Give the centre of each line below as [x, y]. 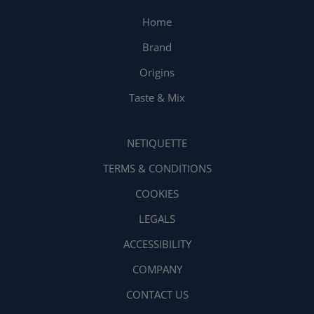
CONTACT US [157, 295]
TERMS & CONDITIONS [157, 169]
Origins [157, 73]
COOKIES [157, 194]
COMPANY [157, 269]
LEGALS [157, 219]
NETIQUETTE [157, 143]
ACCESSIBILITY [157, 244]
